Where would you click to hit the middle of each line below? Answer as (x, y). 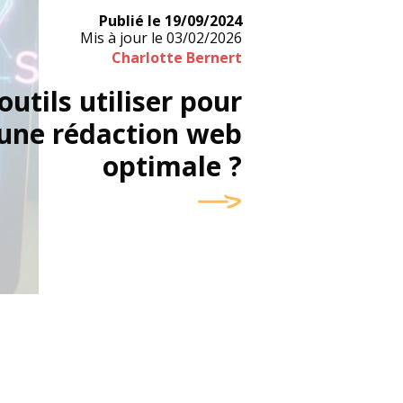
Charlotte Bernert (176, 58)
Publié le (130, 21)
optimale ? (172, 166)
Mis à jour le (121, 38)
